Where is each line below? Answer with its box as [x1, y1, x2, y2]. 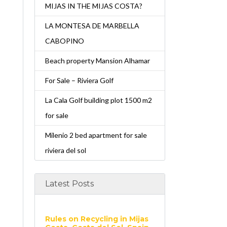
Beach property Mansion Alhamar [45, 56, 150, 65]
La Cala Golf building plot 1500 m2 [45, 96, 152, 104]
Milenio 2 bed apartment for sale [45, 131, 147, 139]
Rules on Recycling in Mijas [45, 214, 148, 223]
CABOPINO [45, 36, 84, 45]
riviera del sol [45, 146, 86, 155]
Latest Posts [45, 179, 94, 188]
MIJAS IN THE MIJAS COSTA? [45, 2, 142, 10]
